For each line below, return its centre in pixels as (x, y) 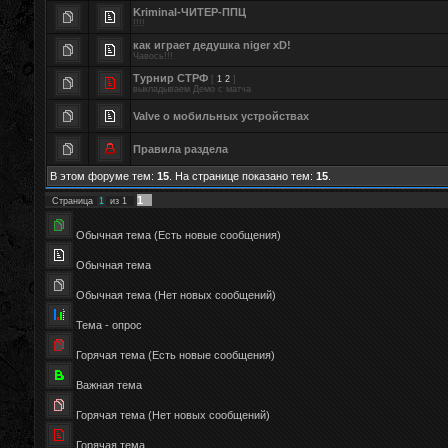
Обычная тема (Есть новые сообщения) (178, 235)
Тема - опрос (109, 325)
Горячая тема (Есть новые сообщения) (175, 355)
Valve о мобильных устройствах (221, 116)
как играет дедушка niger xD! (212, 45)
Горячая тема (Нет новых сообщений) (173, 415)
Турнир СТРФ (170, 78)
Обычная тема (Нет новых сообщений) (176, 295)
